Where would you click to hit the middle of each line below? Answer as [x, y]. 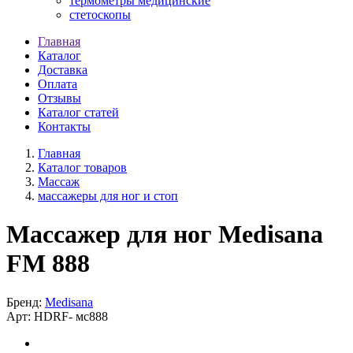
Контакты [64, 126]
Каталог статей [78, 112]
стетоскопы [100, 15]
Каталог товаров [82, 167]
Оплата [58, 84]
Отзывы [59, 98]
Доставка [63, 70]
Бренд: [24, 302]
